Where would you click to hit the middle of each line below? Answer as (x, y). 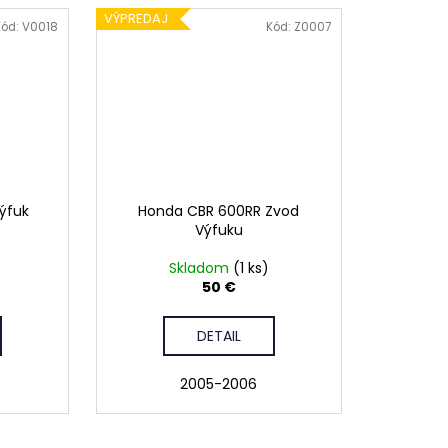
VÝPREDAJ (135, 18)
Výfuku (218, 230)
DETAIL (218, 336)
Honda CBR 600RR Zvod (219, 211)
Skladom (200, 268)
